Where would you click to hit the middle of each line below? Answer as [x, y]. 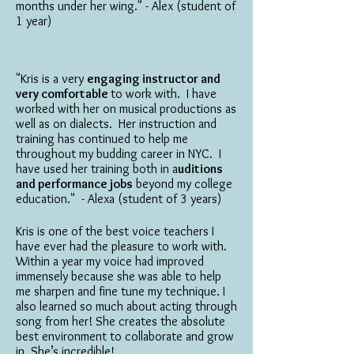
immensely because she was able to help [119, 276]
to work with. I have [164, 94]
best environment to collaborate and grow [125, 336]
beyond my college [183, 184]
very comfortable [63, 94]
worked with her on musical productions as [126, 109]
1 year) [34, 21]
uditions [200, 169]
